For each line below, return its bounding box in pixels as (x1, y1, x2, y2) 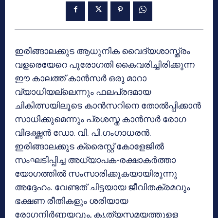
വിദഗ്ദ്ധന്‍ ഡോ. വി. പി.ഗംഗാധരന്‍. (15, 127, 151, 138)
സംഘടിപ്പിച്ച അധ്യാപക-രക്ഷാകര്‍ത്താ (15, 154, 176, 165)
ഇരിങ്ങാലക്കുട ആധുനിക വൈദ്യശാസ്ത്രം (15, 45, 190, 56)
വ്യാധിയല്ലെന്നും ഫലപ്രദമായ (15, 86, 151, 97)
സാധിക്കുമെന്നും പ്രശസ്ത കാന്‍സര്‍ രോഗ (15, 113, 186, 124)
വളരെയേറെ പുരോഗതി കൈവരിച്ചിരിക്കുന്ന (15, 59, 195, 70)
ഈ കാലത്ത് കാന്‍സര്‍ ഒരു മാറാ (15, 73, 146, 83)
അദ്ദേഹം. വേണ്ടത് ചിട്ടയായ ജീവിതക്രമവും (15, 182, 190, 192)
